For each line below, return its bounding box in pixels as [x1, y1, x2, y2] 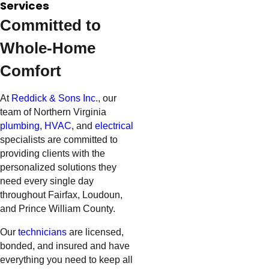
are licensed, [67, 226, 124, 237]
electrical [95, 121, 133, 131]
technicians [18, 226, 67, 237]
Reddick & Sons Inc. [11, 93, 98, 104]
